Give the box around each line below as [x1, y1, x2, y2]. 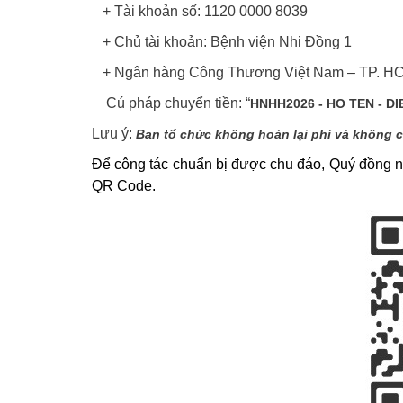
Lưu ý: [92, 126, 136, 141]
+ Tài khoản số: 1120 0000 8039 [92, 4, 308, 19]
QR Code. [92, 178, 156, 193]
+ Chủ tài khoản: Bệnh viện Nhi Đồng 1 [92, 34, 352, 49]
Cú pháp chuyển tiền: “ [92, 95, 250, 111]
